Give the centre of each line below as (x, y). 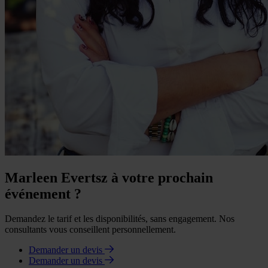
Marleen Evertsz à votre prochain (109, 177)
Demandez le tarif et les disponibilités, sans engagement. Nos (120, 219)
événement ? (43, 194)
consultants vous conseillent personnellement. (90, 230)
